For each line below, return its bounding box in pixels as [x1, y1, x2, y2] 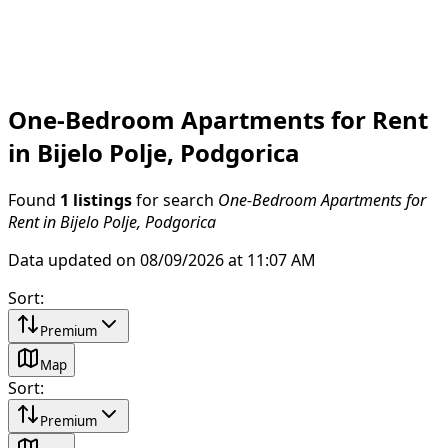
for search [132, 191, 218, 208]
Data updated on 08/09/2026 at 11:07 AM [8, 251, 316, 268]
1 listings [60, 191, 132, 208]
